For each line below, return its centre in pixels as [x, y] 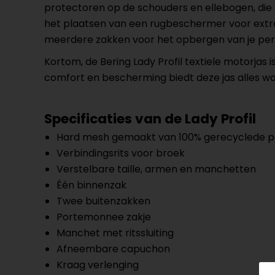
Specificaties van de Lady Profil [150, 119]
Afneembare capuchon [113, 249]
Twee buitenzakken [103, 201]
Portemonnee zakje [104, 217]
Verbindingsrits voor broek [121, 153]
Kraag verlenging [98, 265]
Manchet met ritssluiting [115, 233]
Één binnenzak [91, 185]
